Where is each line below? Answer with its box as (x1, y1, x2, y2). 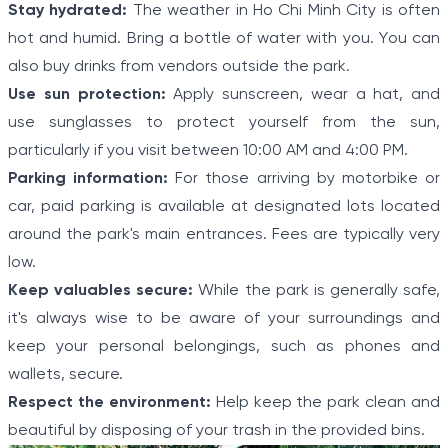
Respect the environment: (8, 394, 211, 412)
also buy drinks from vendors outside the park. (8, 58, 350, 76)
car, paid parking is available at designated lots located (8, 198, 440, 216)
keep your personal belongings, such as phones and (8, 338, 440, 356)
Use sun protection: (8, 86, 166, 104)
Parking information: (8, 170, 169, 188)
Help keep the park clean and (210, 394, 440, 412)
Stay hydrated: (8, 2, 128, 20)
